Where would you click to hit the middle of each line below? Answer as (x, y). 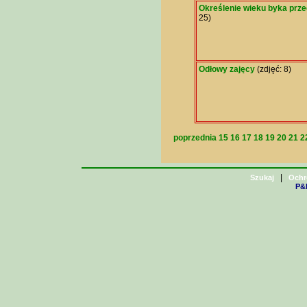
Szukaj (262, 177)
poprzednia (195, 138)
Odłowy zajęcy (226, 69)
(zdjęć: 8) (273, 69)
